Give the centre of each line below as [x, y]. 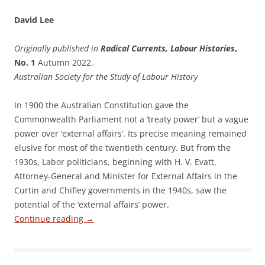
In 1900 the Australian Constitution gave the [101, 105]
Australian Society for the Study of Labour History [106, 77]
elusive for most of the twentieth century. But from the [122, 148]
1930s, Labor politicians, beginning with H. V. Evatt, [115, 162]
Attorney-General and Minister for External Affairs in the [126, 176]
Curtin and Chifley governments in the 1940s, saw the [120, 190]
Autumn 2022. [64, 62]
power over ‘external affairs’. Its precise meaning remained [130, 133]
